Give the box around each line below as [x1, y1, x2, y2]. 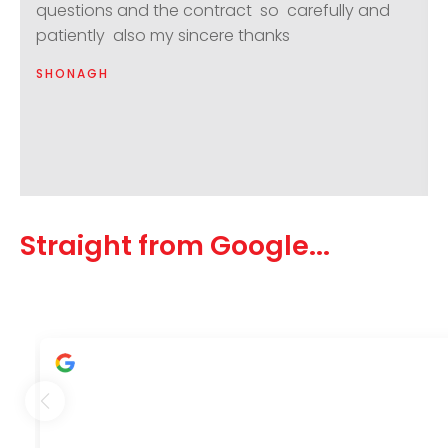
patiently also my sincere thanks [35, 23, 290, 47]
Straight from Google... [20, 226, 330, 264]
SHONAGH [35, 64, 109, 82]
